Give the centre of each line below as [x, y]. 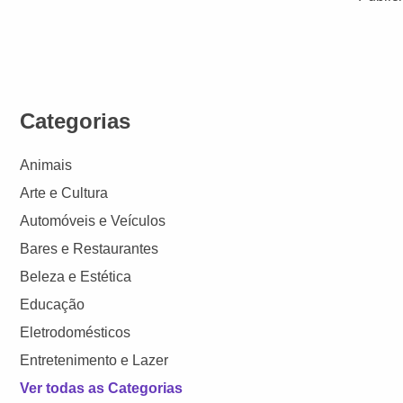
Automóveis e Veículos [93, 220]
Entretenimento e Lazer [94, 360]
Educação [53, 304]
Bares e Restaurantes [90, 248]
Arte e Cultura [64, 193]
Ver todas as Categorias [102, 388]
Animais [46, 165]
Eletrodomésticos [76, 332]
